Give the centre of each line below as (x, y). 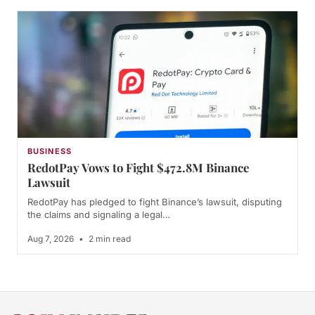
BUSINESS (50, 151)
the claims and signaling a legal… (99, 214)
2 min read (109, 238)
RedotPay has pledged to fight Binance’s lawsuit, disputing (155, 201)
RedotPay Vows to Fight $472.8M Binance (138, 167)
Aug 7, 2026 (52, 238)
